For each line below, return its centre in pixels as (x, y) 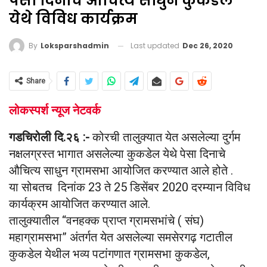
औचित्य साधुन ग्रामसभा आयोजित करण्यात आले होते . (121, 171)
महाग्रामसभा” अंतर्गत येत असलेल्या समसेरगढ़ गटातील (121, 237)
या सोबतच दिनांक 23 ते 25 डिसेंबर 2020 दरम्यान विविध (130, 187)
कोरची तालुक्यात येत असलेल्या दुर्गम (165, 137)
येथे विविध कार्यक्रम (73, 18)
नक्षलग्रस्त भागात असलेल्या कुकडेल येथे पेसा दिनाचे (117, 154)
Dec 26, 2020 (208, 45)
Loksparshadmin (75, 46)
